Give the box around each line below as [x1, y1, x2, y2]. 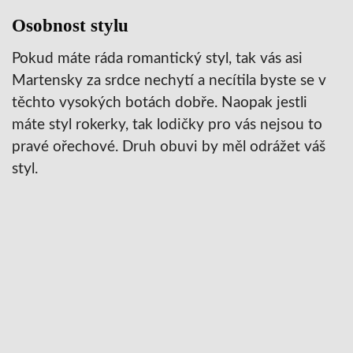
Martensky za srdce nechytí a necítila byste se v [12, 72, 326, 88]
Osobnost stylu [12, 15, 128, 35]
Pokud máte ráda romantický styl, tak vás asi [12, 50, 303, 66]
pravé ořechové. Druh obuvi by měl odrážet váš [12, 139, 325, 154]
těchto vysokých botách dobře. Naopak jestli [12, 95, 307, 110]
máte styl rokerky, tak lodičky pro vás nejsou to [12, 117, 322, 132]
